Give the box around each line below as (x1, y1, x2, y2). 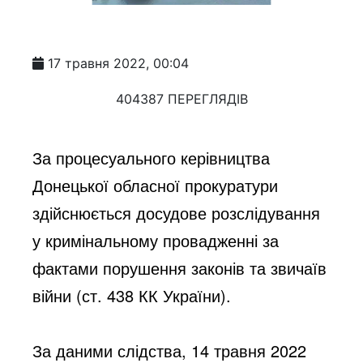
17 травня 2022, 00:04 (48, 54, 190, 71)
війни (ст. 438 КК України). (32, 283, 232, 307)
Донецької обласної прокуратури (32, 173, 279, 197)
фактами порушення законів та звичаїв (32, 255, 327, 280)
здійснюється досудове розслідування (32, 200, 321, 224)
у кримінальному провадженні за (32, 228, 280, 252)
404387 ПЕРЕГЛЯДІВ (115, 90, 248, 107)
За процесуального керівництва (32, 145, 271, 169)
